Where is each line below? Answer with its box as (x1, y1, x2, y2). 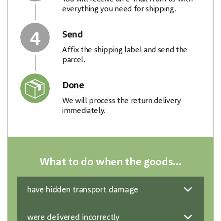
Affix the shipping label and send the (62, 46, 188, 54)
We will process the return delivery (62, 97, 181, 105)
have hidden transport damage (27, 185, 139, 194)
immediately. (62, 107, 106, 115)
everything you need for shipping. (62, 5, 176, 13)
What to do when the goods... (39, 157, 182, 168)
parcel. (62, 56, 85, 64)
